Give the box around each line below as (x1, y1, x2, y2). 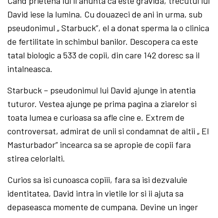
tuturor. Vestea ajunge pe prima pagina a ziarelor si (7, 98, 197, 109)
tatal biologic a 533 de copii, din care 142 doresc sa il (7, 49, 200, 60)
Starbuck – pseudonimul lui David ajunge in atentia (7, 84, 196, 95)
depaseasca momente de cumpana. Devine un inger (7, 201, 199, 212)
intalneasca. (7, 63, 53, 74)
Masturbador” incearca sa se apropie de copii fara (7, 139, 191, 150)
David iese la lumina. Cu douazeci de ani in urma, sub (7, 8, 203, 19)
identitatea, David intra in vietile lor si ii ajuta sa (7, 187, 184, 199)
